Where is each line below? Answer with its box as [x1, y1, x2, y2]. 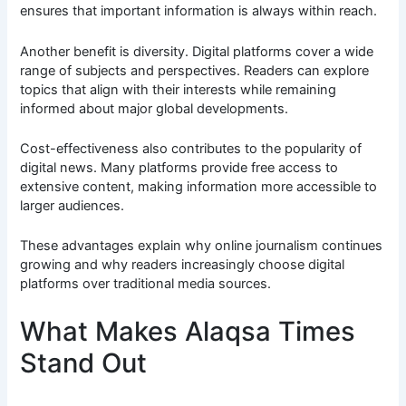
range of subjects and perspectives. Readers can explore [20, 62, 370, 79]
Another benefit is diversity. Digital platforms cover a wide [20, 43, 374, 60]
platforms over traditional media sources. [20, 275, 272, 293]
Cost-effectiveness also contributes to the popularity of [20, 140, 362, 157]
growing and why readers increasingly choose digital [20, 256, 345, 274]
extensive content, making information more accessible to [20, 178, 378, 195]
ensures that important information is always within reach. [20, 3, 378, 20]
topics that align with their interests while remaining [20, 81, 337, 98]
